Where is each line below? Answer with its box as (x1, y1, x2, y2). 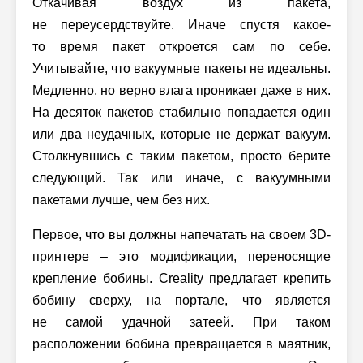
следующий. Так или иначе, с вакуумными (32, 170, 331, 185)
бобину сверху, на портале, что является (32, 293, 331, 307)
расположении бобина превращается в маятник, (32, 336, 331, 351)
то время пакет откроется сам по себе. (32, 39, 331, 53)
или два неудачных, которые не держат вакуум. (32, 126, 331, 141)
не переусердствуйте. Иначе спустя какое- (32, 17, 331, 32)
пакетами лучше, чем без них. (32, 192, 210, 207)
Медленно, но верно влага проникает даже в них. (32, 83, 331, 97)
